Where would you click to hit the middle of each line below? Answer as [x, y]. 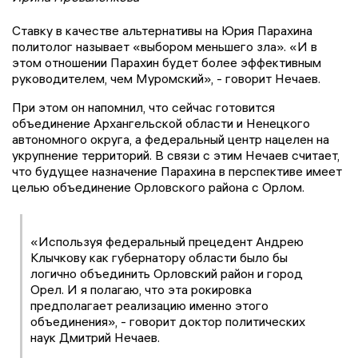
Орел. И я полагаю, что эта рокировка [141, 289]
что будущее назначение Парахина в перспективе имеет [177, 171]
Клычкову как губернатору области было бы [159, 257]
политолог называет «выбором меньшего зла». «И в [165, 46]
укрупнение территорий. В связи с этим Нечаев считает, [176, 155]
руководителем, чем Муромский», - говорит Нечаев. [166, 78]
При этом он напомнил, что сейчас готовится [143, 107]
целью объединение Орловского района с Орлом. [158, 187]
